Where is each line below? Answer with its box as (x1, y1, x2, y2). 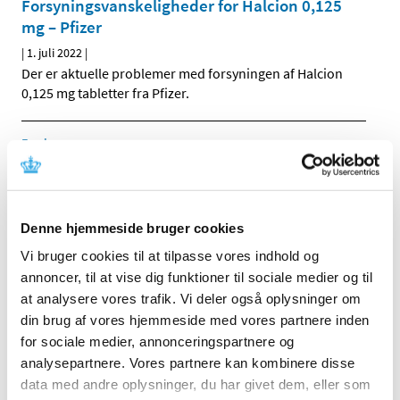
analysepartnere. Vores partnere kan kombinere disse (21, 354, 355, 371)
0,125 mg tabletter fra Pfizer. (21, 84, 189, 103)
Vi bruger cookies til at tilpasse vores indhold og (21, 247, 319, 263)
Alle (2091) (35, 197, 92, 214)
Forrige (21, 134, 60, 151)
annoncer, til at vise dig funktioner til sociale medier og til (21, 269, 372, 285)
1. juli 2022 (27, 45, 82, 62)
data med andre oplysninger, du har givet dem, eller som (21, 376, 371, 392)
